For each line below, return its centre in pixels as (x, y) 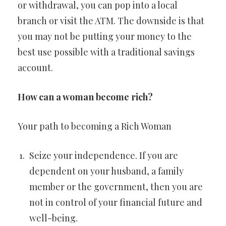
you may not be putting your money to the (105, 36)
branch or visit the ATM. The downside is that (111, 21)
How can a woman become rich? (85, 97)
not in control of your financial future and (116, 202)
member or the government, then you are (116, 187)
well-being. (53, 218)
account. (35, 68)
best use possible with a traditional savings (106, 52)
